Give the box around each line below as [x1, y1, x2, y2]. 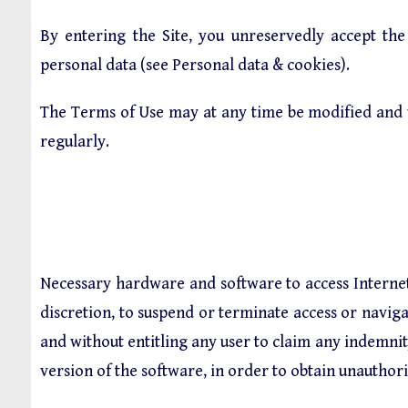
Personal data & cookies [172, 56, 341, 75]
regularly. [40, 132, 109, 151]
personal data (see [40, 56, 172, 75]
